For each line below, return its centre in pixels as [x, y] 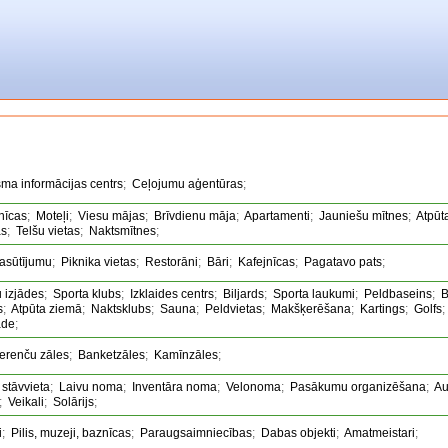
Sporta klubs [87, 294]
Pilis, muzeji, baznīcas [71, 433]
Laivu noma [91, 387]
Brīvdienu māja [195, 216]
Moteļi [52, 216]
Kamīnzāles [186, 355]
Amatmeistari [379, 433]
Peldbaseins [398, 294]
